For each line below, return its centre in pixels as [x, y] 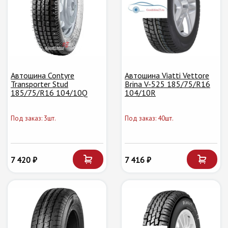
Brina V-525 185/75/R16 [167, 84]
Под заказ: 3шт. [33, 118]
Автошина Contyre [42, 75]
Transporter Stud [39, 84]
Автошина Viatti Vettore [167, 75]
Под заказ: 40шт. [149, 118]
